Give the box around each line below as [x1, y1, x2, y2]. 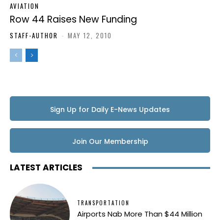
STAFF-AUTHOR [10, 30, 58, 41]
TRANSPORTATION [77, 199, 130, 207]
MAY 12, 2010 [68, 30, 112, 41]
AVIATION [10, 1, 39, 11]
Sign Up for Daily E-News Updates [50, 104, 170, 114]
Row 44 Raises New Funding [10, 13, 137, 27]
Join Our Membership [72, 136, 148, 146]
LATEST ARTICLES [10, 162, 82, 174]
